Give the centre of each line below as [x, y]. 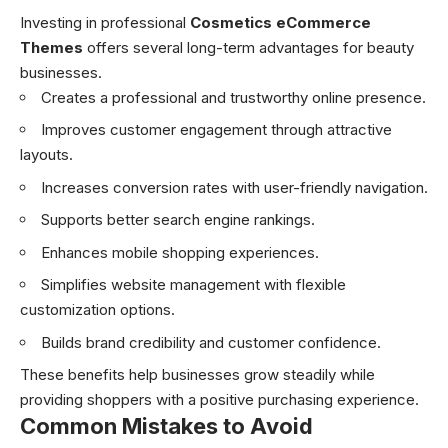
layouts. [46, 155]
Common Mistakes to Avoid [166, 426]
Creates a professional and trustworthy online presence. [233, 97]
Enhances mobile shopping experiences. [180, 252]
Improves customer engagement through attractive [216, 130]
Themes [51, 47]
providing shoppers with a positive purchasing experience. [219, 400]
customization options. [97, 310]
